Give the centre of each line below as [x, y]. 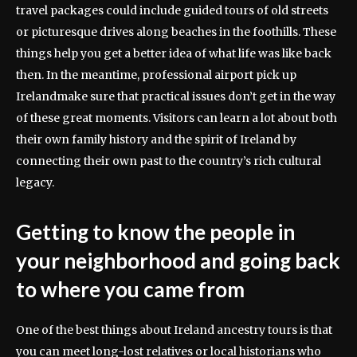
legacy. [35, 182]
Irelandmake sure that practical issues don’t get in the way [176, 96]
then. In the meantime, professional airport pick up [156, 75]
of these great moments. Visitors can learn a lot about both [177, 118]
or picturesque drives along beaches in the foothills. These [176, 31]
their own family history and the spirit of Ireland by [156, 139]
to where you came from [130, 289]
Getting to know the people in [155, 231]
